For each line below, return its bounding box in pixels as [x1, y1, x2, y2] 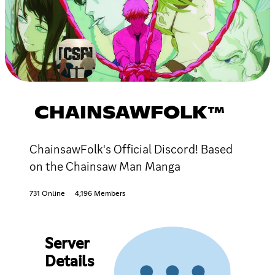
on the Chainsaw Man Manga [29, 158, 180, 174]
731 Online [29, 190, 65, 198]
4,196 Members [75, 190, 125, 198]
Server [44, 236, 89, 252]
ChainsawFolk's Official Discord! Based [29, 141, 233, 157]
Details [44, 254, 94, 269]
